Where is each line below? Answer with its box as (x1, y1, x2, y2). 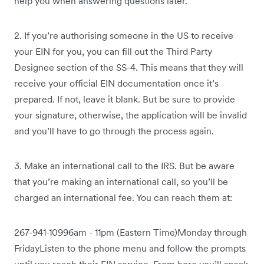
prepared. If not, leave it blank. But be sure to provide (14, 93, 235, 105)
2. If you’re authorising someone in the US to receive (14, 29, 233, 42)
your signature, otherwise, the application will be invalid (14, 109, 247, 121)
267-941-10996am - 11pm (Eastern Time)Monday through (14, 226, 247, 239)
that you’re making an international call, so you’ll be (14, 176, 228, 188)
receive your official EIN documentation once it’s (14, 77, 219, 90)
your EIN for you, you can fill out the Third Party (14, 45, 212, 58)
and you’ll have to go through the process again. (14, 125, 214, 137)
